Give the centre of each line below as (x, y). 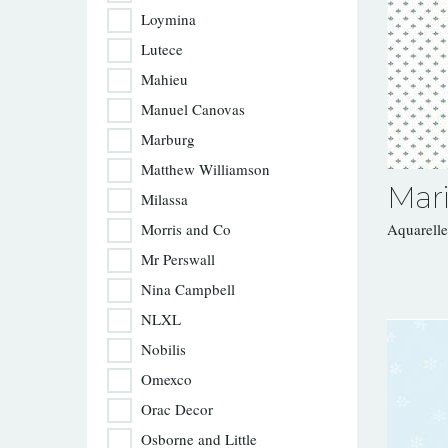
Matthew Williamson (205, 169)
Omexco (166, 379)
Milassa (164, 199)
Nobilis (163, 349)
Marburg (168, 139)
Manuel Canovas (193, 109)
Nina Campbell (188, 289)
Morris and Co (186, 229)
